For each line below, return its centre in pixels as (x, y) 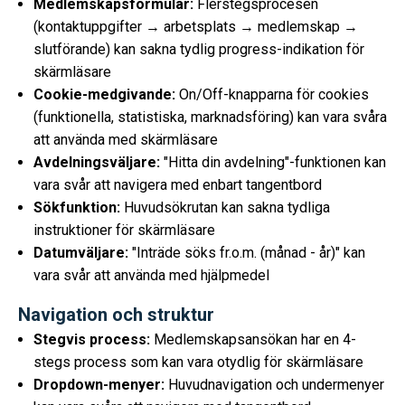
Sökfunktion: (77, 207)
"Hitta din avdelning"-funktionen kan (273, 162)
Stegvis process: (92, 339)
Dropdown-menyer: (99, 385)
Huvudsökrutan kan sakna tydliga (225, 207)
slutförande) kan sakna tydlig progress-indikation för (199, 49)
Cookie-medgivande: (104, 94)
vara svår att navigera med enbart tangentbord (178, 185)
